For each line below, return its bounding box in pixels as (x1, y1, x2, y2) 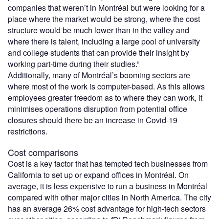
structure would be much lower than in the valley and (8, 24, 189, 36)
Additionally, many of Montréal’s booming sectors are (8, 69, 190, 81)
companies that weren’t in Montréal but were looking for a (8, 1, 205, 13)
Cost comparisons (8, 145, 78, 158)
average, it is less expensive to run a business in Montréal (8, 180, 207, 192)
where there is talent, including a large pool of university (8, 35, 200, 47)
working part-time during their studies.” (8, 58, 139, 69)
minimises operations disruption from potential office (8, 103, 187, 114)
